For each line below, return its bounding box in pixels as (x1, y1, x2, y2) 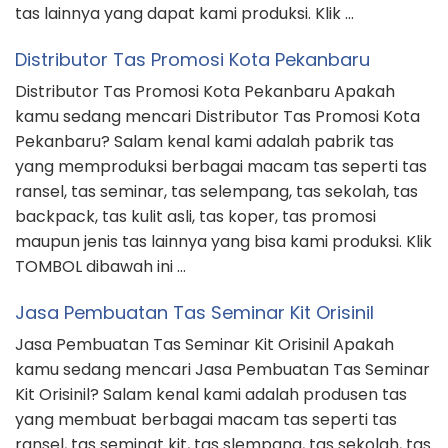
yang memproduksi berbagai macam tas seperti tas (15, 155, 427, 179)
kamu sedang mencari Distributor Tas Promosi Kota (15, 105, 420, 129)
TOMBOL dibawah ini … (15, 255, 186, 279)
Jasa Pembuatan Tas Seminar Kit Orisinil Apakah (15, 333, 394, 357)
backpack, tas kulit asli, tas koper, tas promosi (15, 205, 376, 229)
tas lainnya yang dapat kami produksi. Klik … (15, 2, 354, 26)
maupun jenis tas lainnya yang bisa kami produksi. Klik (15, 230, 432, 254)
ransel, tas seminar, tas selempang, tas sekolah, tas (15, 180, 418, 204)
